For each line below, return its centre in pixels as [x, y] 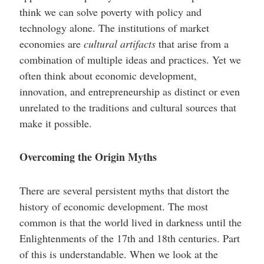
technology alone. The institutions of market [114, 28]
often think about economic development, [108, 76]
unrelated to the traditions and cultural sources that [128, 108]
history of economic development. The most [113, 207]
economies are [51, 44]
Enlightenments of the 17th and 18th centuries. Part [129, 238]
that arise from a [192, 44]
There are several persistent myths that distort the [124, 191]
